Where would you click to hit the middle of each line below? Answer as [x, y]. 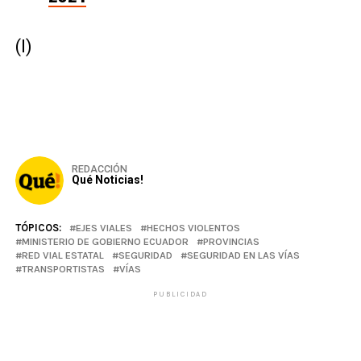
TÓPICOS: [38, 228]
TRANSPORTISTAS [63, 269]
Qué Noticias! [107, 180]
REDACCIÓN [99, 169]
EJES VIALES [104, 228]
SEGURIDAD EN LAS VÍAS [243, 255]
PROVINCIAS [231, 241]
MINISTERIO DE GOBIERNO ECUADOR [105, 241]
